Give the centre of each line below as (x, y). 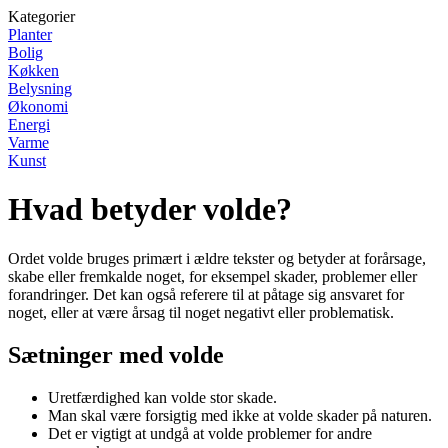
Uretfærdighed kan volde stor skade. (162, 397)
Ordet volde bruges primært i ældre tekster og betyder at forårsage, (217, 258)
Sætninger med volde (116, 354)
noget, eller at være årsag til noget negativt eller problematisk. (201, 312)
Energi (29, 124)
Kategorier (41, 16)
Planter (30, 34)
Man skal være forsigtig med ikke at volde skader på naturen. (240, 415)
